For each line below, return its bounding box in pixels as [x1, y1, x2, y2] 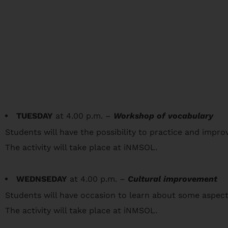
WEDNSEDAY [16, 174, 67, 184]
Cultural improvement [128, 174, 217, 184]
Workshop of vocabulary [113, 110, 213, 121]
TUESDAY [16, 110, 53, 121]
